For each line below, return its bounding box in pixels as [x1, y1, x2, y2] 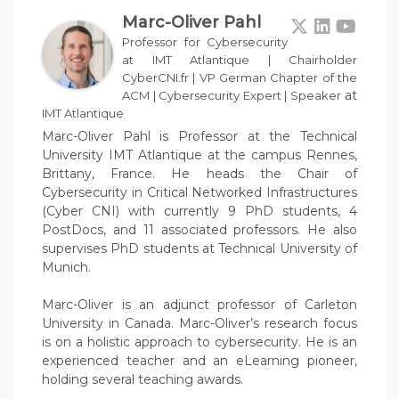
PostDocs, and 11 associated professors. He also [42, 222, 357, 239]
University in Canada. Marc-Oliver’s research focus [42, 315, 357, 332]
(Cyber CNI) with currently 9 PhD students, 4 [42, 203, 357, 220]
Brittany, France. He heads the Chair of [42, 166, 357, 183]
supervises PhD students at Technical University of [42, 240, 357, 257]
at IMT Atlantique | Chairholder [122, 53, 357, 68]
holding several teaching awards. [42, 371, 243, 388]
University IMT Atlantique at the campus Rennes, [42, 147, 357, 164]
